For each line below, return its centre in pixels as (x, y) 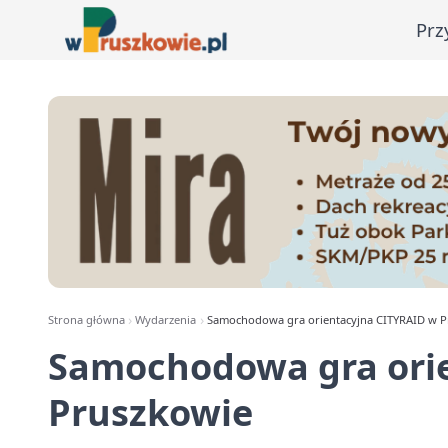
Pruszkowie (150, 412)
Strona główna (86, 319)
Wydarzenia (166, 319)
